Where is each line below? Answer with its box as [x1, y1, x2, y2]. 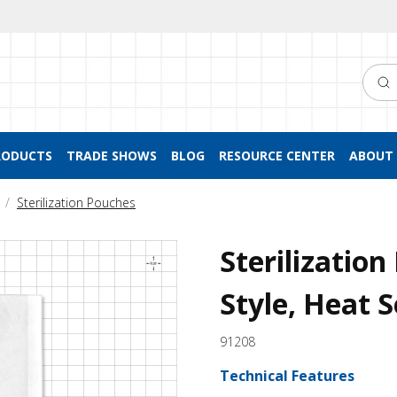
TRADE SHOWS [66, 147, 157, 164]
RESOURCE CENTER [218, 147, 335, 164]
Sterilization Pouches [17, 194, 136, 211]
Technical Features [220, 366, 354, 385]
